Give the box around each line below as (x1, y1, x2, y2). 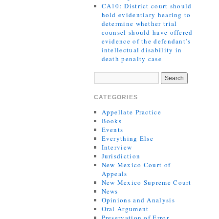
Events (101, 125, 124, 134)
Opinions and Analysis (101, 196, 175, 204)
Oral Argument (101, 204, 149, 213)
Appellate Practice (101, 108, 161, 116)
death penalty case (101, 54, 162, 63)
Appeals (101, 169, 128, 178)
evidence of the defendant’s (101, 37, 191, 45)
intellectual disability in (101, 45, 182, 54)
